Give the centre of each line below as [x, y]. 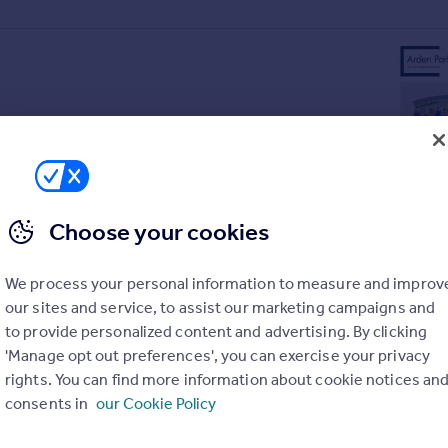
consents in [48, 403]
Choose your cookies [159, 232]
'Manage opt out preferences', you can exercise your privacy [217, 355]
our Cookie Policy [156, 403]
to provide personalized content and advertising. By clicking [216, 331]
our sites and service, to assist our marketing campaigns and [220, 307]
